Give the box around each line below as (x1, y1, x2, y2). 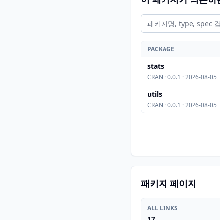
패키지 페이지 (141, 177, 196, 189)
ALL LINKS (147, 204, 178, 212)
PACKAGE (147, 45, 174, 53)
